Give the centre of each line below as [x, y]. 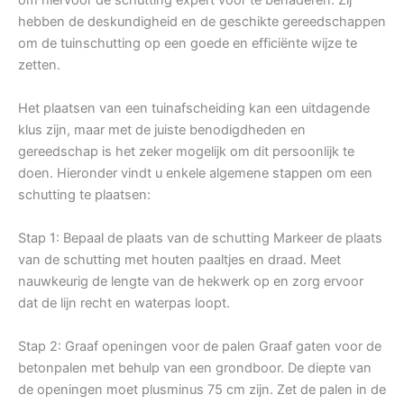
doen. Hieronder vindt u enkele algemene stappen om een [195, 173]
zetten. [39, 64]
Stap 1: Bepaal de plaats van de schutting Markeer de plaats [200, 238]
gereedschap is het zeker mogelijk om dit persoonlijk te [186, 151]
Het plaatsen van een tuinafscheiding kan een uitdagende [194, 108]
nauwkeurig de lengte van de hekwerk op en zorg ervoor [191, 281]
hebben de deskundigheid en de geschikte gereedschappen [202, 21]
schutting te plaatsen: [84, 194]
